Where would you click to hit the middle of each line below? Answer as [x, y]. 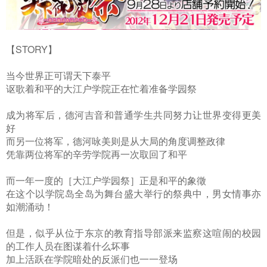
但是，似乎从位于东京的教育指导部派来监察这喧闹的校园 [133, 233]
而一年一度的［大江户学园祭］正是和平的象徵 [106, 181]
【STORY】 [32, 49]
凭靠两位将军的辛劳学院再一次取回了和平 [97, 154]
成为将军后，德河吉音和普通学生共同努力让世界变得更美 [133, 115]
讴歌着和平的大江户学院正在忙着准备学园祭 [101, 89]
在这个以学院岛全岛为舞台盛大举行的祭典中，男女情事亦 [133, 194]
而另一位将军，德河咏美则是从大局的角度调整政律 [116, 141]
